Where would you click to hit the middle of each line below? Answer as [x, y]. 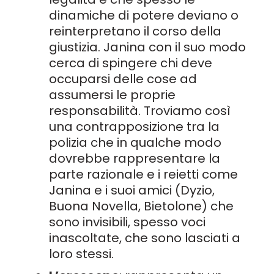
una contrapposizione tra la [134, 127]
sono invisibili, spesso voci [127, 222]
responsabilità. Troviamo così [140, 111]
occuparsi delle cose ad [123, 79]
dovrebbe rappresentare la [135, 158]
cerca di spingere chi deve [131, 63]
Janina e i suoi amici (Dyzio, [132, 190]
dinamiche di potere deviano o [144, 15]
